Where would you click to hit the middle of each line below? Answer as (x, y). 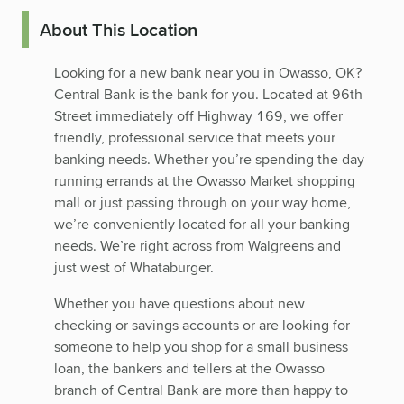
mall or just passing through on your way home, (202, 203)
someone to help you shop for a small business (201, 347)
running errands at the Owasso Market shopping (205, 181)
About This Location (119, 29)
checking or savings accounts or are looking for (202, 326)
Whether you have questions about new (179, 304)
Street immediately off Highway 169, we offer (198, 116)
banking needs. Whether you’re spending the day (209, 160)
